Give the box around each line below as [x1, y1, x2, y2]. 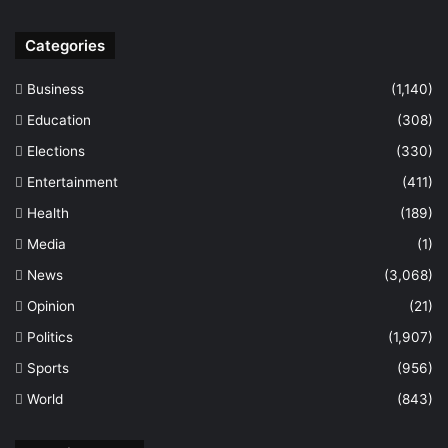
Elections [27, 143, 85, 159]
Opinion [27, 298, 75, 314]
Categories [25, 36, 105, 55]
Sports [27, 360, 69, 376]
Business [27, 81, 84, 97]
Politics [27, 329, 73, 345]
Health [27, 205, 69, 221]
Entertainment [27, 174, 118, 190]
